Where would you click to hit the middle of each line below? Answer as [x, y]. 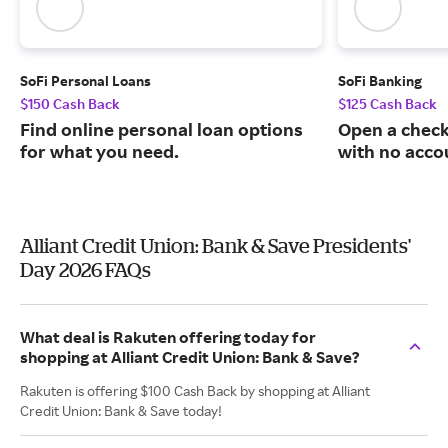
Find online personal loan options [161, 129]
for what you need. [99, 151]
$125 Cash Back [387, 104]
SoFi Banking [380, 81]
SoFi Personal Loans [85, 81]
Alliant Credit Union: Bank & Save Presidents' [215, 246]
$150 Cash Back [70, 104]
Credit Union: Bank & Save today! [121, 411]
